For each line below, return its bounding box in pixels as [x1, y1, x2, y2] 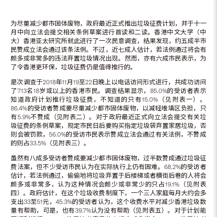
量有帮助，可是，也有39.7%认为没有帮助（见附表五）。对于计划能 [11, 206, 206, 214]
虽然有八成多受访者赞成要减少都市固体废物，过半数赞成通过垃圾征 [11, 154, 206, 162]
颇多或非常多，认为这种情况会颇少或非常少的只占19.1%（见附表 [11, 180, 206, 188]
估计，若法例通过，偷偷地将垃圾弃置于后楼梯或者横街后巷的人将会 [11, 171, 206, 179]
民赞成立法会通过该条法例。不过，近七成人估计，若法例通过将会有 [11, 46, 206, 53]
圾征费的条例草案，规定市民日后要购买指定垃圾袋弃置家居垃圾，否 [11, 122, 206, 129]
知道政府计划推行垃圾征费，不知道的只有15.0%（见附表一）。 [11, 95, 206, 103]
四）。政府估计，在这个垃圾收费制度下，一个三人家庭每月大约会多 [11, 189, 206, 197]
